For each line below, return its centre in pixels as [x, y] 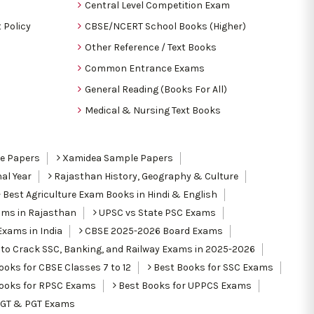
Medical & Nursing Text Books [153, 110]
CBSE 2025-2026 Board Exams [153, 231]
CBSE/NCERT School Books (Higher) [165, 26]
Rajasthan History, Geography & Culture [145, 176]
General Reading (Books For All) [156, 89]
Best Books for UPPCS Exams [184, 285]
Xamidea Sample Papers [117, 158]
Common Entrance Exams [145, 68]
